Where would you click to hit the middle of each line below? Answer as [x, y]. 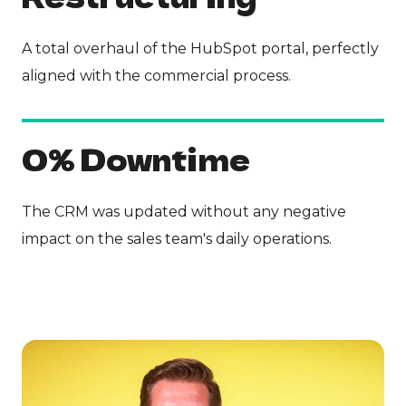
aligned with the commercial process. [156, 75]
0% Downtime [136, 158]
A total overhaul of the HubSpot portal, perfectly [200, 48]
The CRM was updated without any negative [184, 211]
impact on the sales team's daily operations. [177, 238]
